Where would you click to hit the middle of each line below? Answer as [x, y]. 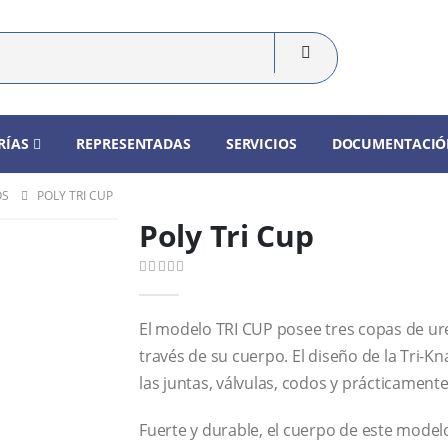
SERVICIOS [261, 144]
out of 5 [176, 286]
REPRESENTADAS [133, 144]
